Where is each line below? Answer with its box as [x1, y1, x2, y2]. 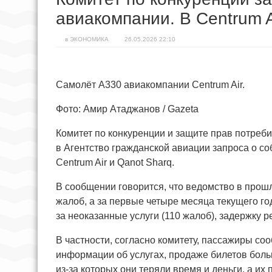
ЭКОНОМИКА [70, 36, 109, 43]
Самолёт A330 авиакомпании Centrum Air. [56, 80, 245, 90]
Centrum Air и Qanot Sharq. [56, 157, 174, 168]
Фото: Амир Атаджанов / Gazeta [56, 104, 199, 115]
